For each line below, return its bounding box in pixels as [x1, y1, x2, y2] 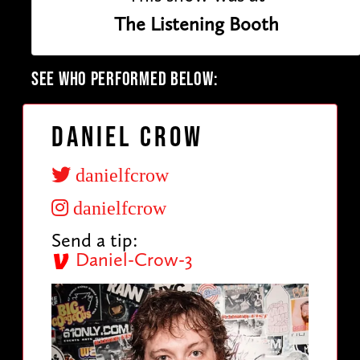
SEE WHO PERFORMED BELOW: [31, 67, 219, 91]
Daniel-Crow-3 [71, 247, 193, 271]
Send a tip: [51, 227, 138, 252]
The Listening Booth [113, 11, 279, 35]
